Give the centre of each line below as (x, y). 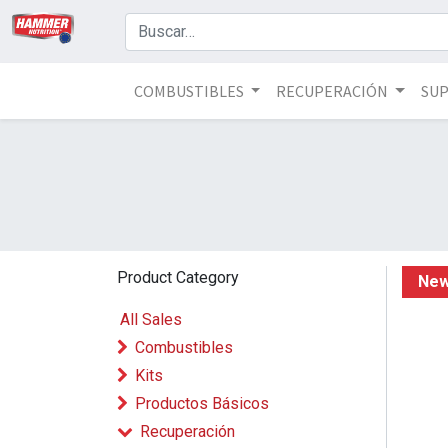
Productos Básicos (202, 403)
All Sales (151, 319)
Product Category (178, 277)
